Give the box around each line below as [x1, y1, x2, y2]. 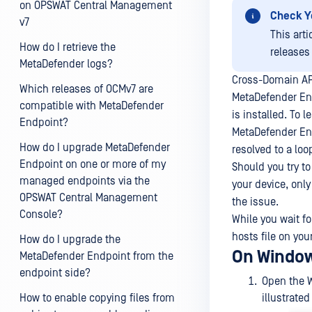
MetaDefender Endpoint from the [19, 250, 173, 263]
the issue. [232, 196, 279, 208]
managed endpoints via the [19, 175, 150, 187]
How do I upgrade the [19, 233, 120, 246]
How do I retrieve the [19, 41, 116, 54]
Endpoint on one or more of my [19, 158, 166, 171]
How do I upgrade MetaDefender [19, 141, 170, 154]
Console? [19, 208, 63, 221]
